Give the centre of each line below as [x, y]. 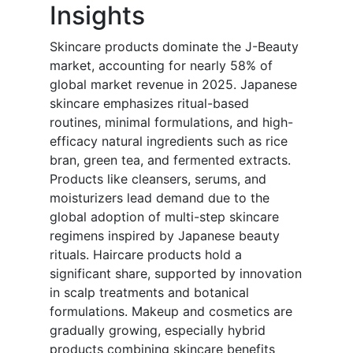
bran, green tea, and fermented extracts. [170, 160]
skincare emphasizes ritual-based [149, 104]
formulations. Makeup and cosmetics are [171, 312]
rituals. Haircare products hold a [146, 255]
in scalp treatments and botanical [149, 293]
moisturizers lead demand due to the [160, 198]
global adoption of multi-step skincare [164, 217]
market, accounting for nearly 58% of [161, 66]
